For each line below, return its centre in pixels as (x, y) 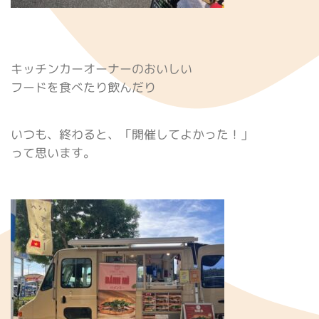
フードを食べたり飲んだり (83, 88)
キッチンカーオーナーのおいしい (101, 69)
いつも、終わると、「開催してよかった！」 (132, 135)
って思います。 (53, 153)
